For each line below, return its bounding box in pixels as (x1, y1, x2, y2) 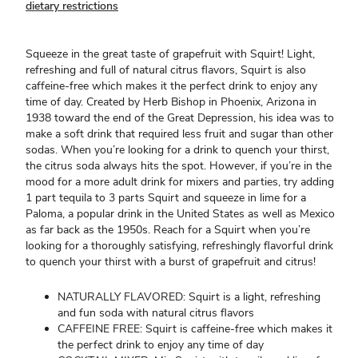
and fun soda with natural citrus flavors (58, 305, 254, 320)
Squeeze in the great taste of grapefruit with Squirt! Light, (26, 46, 315, 62)
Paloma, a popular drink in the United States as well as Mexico (26, 206, 335, 221)
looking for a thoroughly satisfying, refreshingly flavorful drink (26, 238, 333, 253)
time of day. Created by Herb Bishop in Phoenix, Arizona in (26, 94, 316, 109)
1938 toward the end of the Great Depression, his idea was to (26, 110, 334, 125)
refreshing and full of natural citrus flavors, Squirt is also (26, 62, 306, 78)
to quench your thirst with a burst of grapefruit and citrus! (26, 254, 316, 269)
